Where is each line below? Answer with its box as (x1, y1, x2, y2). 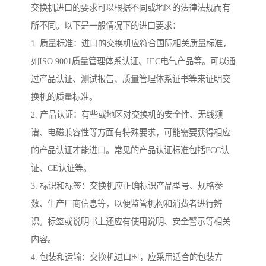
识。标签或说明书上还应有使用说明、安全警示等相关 (31, 217, 230, 227)
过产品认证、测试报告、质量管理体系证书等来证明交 (31, 74, 230, 84)
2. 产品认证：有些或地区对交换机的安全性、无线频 (31, 110, 223, 120)
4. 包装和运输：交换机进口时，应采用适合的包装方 (31, 252, 223, 262)
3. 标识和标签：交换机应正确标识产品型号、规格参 (31, 181, 223, 191)
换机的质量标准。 (31, 92, 97, 102)
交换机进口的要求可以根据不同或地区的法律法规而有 (31, 3, 230, 13)
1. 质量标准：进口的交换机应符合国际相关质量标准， (31, 39, 231, 49)
